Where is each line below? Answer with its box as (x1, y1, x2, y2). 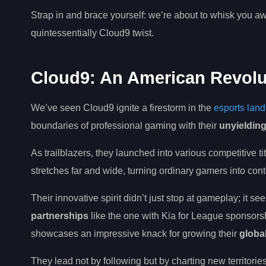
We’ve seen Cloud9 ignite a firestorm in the (31, 103, 214, 113)
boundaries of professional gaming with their (31, 121, 219, 131)
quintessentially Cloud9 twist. (31, 27, 154, 38)
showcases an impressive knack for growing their (31, 229, 239, 239)
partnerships (31, 211, 88, 221)
